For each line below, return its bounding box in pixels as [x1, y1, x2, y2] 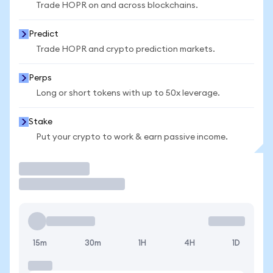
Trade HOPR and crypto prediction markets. [36, 45, 215, 54]
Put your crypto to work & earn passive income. [36, 133, 228, 141]
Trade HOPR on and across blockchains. [36, 1, 198, 10]
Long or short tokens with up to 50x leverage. [36, 89, 220, 97]
